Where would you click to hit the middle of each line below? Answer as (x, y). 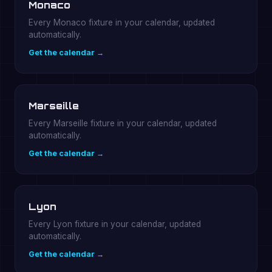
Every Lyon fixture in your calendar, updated (115, 224)
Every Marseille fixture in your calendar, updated (123, 123)
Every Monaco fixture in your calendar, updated (122, 22)
